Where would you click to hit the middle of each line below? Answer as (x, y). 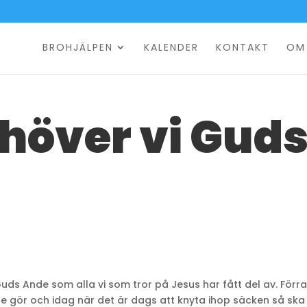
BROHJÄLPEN (77, 47)
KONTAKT (242, 47)
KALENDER (171, 47)
